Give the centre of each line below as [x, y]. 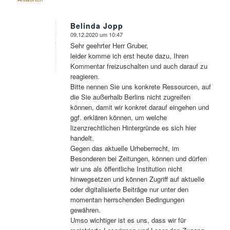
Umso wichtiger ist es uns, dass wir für [128, 220]
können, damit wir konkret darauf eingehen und [139, 107]
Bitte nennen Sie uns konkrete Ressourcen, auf [140, 87]
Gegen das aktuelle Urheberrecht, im [124, 148]
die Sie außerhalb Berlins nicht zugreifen [130, 97]
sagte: [84, 37]
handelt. [82, 138]
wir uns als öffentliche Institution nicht [126, 169]
